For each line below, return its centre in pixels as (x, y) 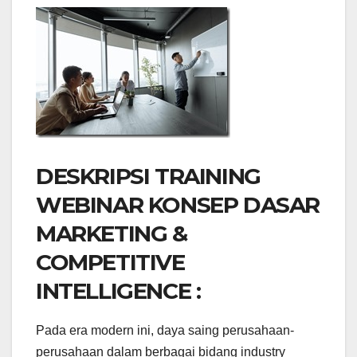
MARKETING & (112, 234)
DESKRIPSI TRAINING (148, 177)
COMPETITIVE (110, 263)
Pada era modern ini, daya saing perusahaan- (165, 331)
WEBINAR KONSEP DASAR (178, 205)
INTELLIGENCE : (118, 291)
